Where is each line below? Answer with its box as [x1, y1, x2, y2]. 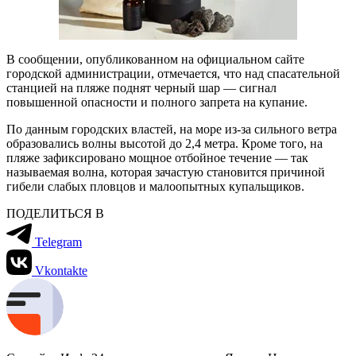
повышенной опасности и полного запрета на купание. [6, 95, 308, 109]
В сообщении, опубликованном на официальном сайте [6, 52, 304, 66]
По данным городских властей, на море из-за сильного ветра [6, 122, 337, 136]
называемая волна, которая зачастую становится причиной [6, 164, 325, 179]
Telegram [35, 234, 82, 249]
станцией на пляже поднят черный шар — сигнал [6, 80, 277, 95]
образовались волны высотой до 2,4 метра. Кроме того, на [6, 136, 323, 150]
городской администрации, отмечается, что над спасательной [6, 66, 340, 80]
